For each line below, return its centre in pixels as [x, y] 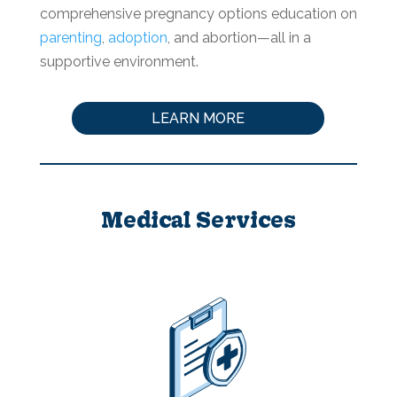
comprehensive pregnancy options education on [198, 14]
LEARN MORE [198, 118]
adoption [137, 38]
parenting [70, 38]
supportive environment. [121, 62]
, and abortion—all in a [239, 38]
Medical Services [198, 219]
